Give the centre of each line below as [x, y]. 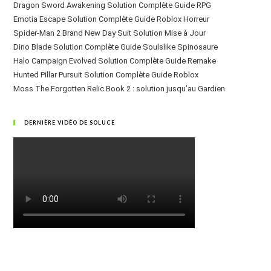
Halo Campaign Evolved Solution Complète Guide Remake [115, 60]
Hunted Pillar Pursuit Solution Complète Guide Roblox [106, 74]
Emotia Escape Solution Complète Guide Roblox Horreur [112, 19]
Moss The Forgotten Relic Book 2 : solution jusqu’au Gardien [119, 88]
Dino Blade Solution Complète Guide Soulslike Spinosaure [116, 47]
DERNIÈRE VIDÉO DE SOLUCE [70, 122]
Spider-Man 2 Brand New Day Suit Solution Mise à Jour [110, 33]
